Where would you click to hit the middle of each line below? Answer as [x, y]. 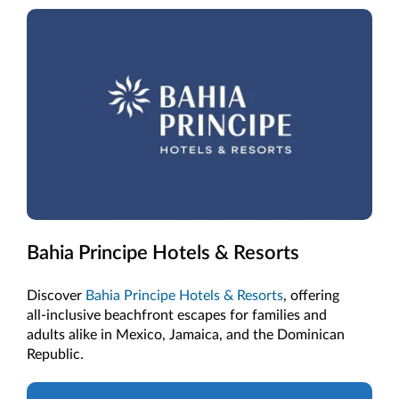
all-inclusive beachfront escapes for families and [177, 315]
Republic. [55, 354]
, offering [311, 295]
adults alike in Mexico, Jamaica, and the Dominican [186, 334]
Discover [56, 295]
